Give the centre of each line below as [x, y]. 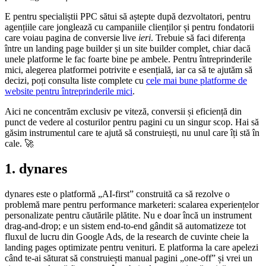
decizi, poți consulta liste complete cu [75, 81]
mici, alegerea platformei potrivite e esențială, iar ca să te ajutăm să [129, 70]
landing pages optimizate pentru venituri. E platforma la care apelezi [132, 248]
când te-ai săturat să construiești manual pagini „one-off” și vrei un [129, 258]
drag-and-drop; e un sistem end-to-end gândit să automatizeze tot [125, 226]
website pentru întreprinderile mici [69, 91]
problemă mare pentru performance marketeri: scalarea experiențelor [132, 205]
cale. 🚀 [19, 144]
